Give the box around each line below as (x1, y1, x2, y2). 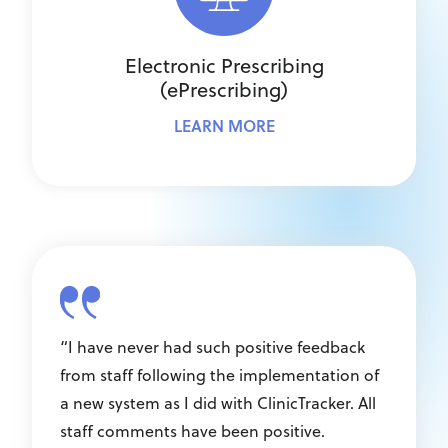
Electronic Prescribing (124, 51, 324, 80)
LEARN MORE (173, 114, 275, 137)
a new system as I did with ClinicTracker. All (60, 392, 376, 414)
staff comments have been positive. (60, 420, 325, 442)
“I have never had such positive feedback (60, 336, 365, 358)
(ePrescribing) (160, 75, 288, 104)
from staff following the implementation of (60, 364, 379, 386)
